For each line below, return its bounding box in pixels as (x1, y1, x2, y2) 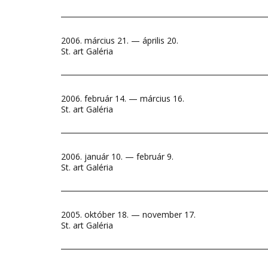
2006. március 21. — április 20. (61, 35, 178, 46)
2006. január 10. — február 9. (61, 151, 173, 162)
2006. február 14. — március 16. (61, 93, 184, 104)
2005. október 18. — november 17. (61, 209, 196, 220)
